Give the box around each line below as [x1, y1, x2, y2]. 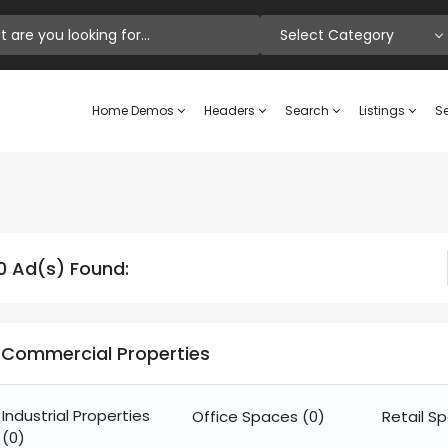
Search [285, 102, 332, 119]
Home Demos [92, 102, 177, 119]
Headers [204, 102, 258, 119]
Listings [359, 102, 408, 119]
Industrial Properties [2, 405, 150, 426]
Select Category [280, 25, 394, 45]
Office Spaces [191, 406, 302, 427]
